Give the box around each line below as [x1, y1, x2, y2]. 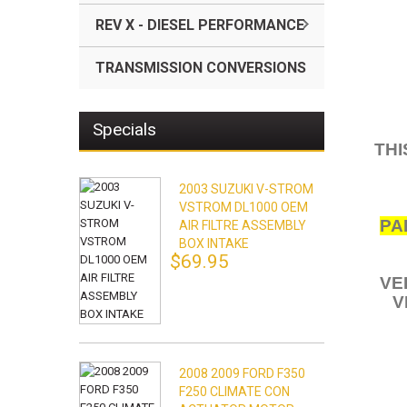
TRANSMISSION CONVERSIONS [95, 59, 306, 76]
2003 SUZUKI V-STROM [179, 182, 313, 196]
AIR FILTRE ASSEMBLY [179, 218, 306, 233]
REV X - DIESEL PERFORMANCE [95, 16, 304, 34]
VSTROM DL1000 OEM [179, 200, 308, 214]
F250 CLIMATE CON [179, 384, 290, 399]
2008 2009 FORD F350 [179, 366, 305, 381]
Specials [93, 119, 156, 140]
